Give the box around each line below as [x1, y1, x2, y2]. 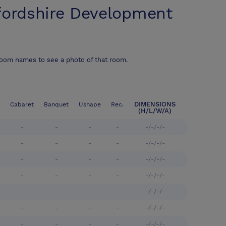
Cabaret [10, 101, 34, 108]
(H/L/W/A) [138, 107, 172, 115]
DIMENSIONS [134, 100, 176, 108]
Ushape [79, 101, 101, 108]
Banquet [44, 101, 69, 108]
